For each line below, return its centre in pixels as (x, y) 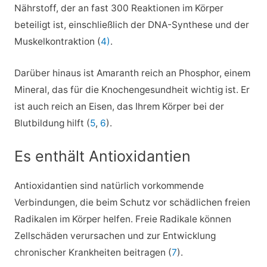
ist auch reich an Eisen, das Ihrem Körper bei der (119, 106)
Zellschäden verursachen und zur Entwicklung (115, 235)
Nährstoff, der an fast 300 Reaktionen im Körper (119, 8)
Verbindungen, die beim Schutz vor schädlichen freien (132, 202)
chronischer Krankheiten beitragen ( (93, 252)
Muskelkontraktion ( (57, 41)
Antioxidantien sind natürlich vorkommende (109, 185)
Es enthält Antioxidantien (102, 156)
